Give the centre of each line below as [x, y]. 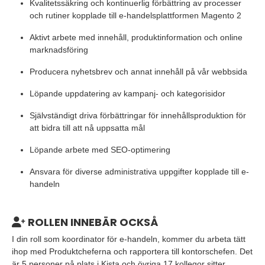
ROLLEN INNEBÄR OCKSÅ [92, 222]
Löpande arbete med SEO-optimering [100, 150]
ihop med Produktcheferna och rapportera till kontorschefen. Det [132, 251]
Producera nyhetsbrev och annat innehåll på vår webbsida [138, 72]
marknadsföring [59, 50]
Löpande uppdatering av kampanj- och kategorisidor [127, 93]
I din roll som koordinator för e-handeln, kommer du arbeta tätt [129, 239]
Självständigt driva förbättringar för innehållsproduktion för [138, 115]
